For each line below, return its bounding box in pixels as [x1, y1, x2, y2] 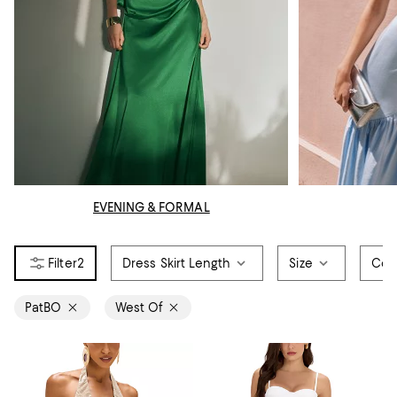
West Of [115, 300, 162, 315]
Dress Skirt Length [121, 256, 231, 271]
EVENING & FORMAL [92, 200, 210, 215]
